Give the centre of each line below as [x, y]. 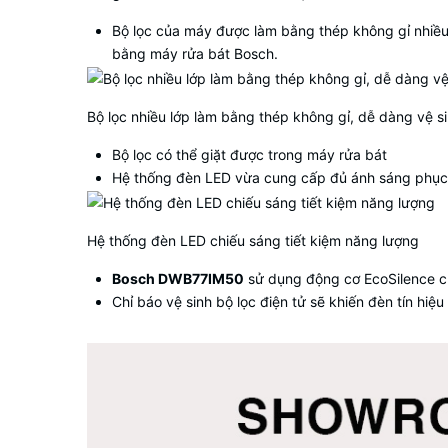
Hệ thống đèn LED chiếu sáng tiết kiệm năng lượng [253, 240]
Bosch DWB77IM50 [178, 278]
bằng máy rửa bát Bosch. [195, 54]
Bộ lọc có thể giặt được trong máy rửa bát [249, 155]
